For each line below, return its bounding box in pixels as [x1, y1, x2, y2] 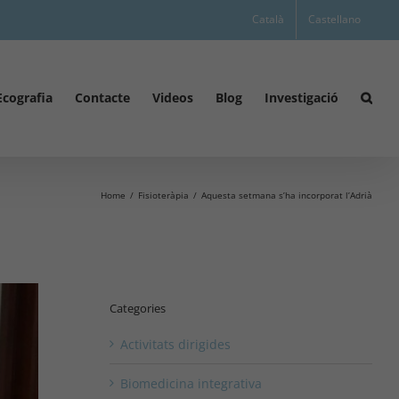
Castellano [308, 12, 361, 27]
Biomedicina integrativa [119, 374, 262, 392]
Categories [109, 300, 166, 317]
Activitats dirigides [119, 335, 231, 353]
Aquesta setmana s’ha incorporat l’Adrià [201, 189, 372, 201]
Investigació [265, 89, 338, 106]
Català [252, 12, 284, 27]
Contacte [75, 89, 130, 106]
